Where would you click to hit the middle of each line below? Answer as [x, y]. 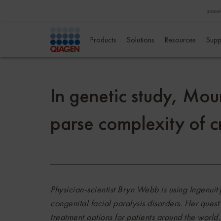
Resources [180, 40]
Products [103, 40]
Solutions [140, 40]
